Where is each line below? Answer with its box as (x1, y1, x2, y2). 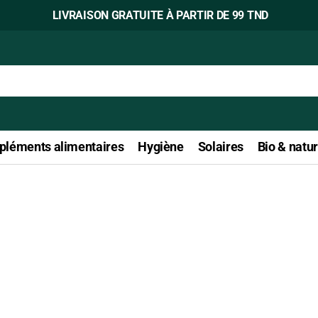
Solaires (197, 139, 243, 154)
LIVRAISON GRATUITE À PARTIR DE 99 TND (50, 9, 268, 22)
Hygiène (138, 139, 184, 154)
